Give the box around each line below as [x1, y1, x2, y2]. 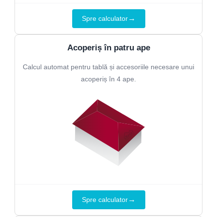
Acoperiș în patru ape [67, 43, 150, 52]
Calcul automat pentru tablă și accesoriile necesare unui [23, 62, 194, 71]
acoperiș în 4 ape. [81, 75, 136, 83]
